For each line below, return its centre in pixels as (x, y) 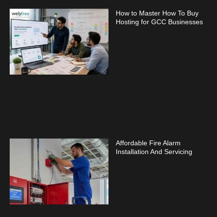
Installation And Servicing (154, 152)
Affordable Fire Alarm (148, 143)
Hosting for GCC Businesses (159, 22)
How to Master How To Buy (157, 13)
